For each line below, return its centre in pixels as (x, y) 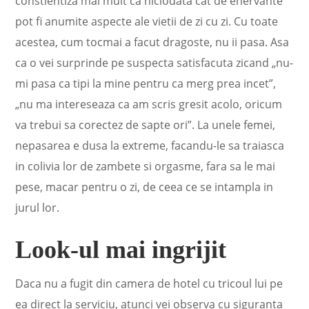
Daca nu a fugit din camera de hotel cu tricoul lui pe (149, 283)
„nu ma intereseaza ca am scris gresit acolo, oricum (149, 104)
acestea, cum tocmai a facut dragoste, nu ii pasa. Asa (152, 42)
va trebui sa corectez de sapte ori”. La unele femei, (146, 125)
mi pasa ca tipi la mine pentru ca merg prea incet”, (146, 83)
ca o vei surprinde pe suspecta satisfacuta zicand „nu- (154, 63)
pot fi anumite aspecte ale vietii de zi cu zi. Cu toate (147, 21)
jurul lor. (38, 208)
